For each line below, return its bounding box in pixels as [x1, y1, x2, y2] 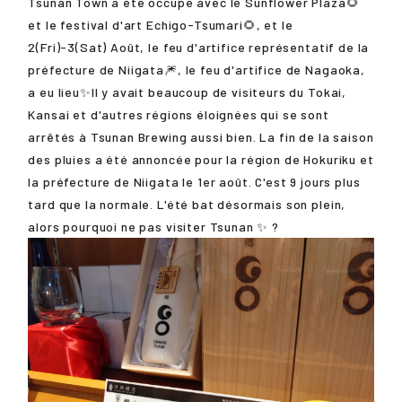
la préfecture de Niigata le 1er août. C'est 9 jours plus [28, 173, 361, 189]
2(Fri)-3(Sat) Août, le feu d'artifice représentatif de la [28, 39, 370, 55]
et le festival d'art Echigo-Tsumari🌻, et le [28, 16, 293, 32]
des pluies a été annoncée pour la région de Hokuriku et [28, 151, 374, 167]
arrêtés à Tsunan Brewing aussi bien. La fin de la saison [28, 128, 374, 144]
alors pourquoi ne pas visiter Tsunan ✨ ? [28, 218, 279, 234]
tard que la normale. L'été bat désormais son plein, [28, 196, 346, 212]
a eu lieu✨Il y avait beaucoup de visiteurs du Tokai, [28, 83, 347, 100]
